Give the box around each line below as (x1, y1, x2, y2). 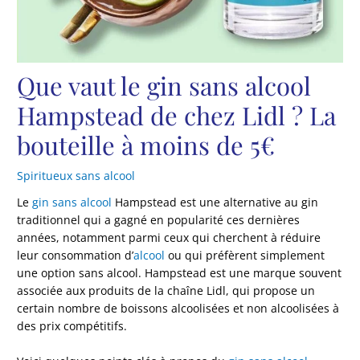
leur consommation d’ (17, 247, 134, 264)
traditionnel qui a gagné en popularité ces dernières (17, 212, 301, 228)
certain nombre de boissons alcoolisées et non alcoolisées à (17, 301, 340, 317)
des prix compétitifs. (17, 318, 128, 334)
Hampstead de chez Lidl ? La (17, 97, 337, 132)
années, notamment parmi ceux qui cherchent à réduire (17, 230, 321, 246)
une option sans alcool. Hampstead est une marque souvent (17, 265, 342, 281)
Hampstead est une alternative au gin (112, 194, 319, 211)
